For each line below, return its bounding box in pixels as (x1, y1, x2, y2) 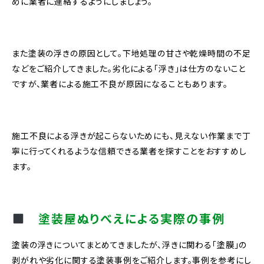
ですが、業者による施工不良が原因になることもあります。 (12, 78, 228, 90)
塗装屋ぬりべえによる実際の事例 (25, 210, 225, 227)
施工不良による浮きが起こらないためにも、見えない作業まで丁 (12, 130, 251, 142)
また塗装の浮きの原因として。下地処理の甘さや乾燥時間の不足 (12, 47, 251, 60)
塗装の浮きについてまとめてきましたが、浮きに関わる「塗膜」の (12, 239, 247, 251)
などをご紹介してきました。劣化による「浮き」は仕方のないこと (12, 62, 246, 75)
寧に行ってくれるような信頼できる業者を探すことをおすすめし (12, 145, 247, 157)
